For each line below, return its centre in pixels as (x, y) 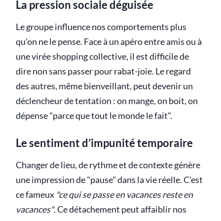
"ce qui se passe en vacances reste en (124, 195)
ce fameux (36, 195)
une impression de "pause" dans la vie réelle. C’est (109, 180)
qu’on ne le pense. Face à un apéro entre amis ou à (109, 41)
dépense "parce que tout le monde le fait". (94, 115)
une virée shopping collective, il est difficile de (102, 56)
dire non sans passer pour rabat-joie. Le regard (103, 71)
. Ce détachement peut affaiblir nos (120, 210)
